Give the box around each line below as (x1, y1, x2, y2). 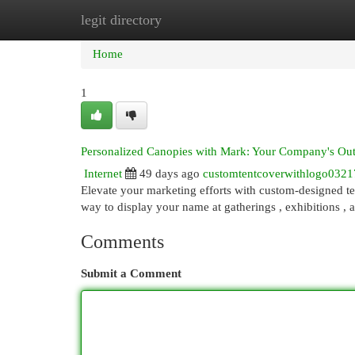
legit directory (81, 12, 162, 28)
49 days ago (139, 167, 200, 180)
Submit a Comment (81, 267, 181, 280)
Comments (81, 231, 164, 252)
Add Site (269, 13, 311, 26)
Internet (84, 167, 122, 180)
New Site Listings (158, 13, 245, 26)
